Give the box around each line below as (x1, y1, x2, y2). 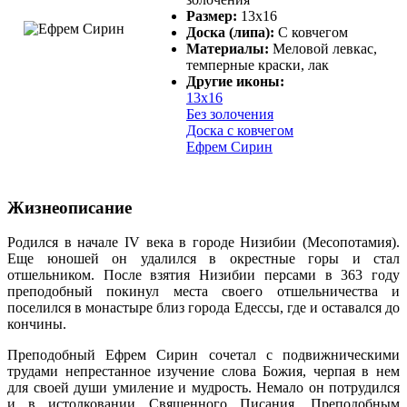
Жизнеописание (7, 197, 132, 217)
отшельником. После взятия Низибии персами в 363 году (7, 267, 400, 283)
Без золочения (186, 106, 273, 123)
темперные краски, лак (186, 57, 329, 74)
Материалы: (186, 41, 273, 57)
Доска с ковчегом (186, 123, 293, 139)
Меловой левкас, (273, 41, 377, 57)
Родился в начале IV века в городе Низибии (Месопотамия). (7, 234, 400, 251)
